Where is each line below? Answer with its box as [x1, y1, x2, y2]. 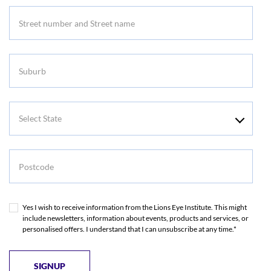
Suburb [8, 56, 39, 68]
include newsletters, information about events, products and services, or [22, 214, 249, 223]
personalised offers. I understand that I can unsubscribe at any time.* [22, 224, 237, 234]
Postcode [8, 152, 48, 164]
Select [8, 104, 34, 116]
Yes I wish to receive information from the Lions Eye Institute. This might [22, 203, 247, 212]
